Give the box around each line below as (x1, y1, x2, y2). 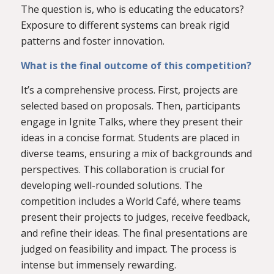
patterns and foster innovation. (20, 34, 165, 48)
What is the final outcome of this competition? (20, 58, 251, 72)
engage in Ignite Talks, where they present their (20, 114, 243, 128)
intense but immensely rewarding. (20, 257, 176, 272)
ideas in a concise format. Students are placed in (20, 130, 240, 144)
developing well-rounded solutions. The (20, 178, 202, 192)
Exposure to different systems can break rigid (20, 18, 229, 32)
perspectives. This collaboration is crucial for (20, 162, 225, 176)
